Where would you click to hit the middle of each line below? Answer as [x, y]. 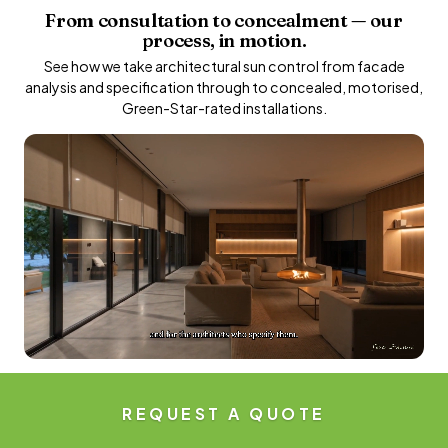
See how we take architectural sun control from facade [224, 65]
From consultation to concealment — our [224, 20]
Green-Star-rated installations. [224, 107]
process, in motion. [224, 40]
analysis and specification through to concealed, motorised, [224, 86]
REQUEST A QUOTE [224, 413]
